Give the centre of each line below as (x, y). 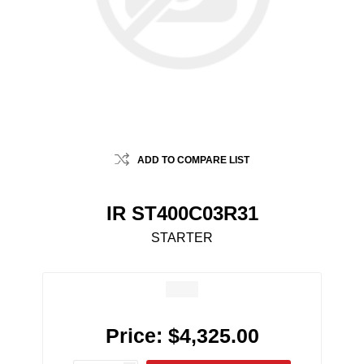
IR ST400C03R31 (182, 214)
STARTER (182, 238)
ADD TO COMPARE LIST (193, 160)
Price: (134, 336)
